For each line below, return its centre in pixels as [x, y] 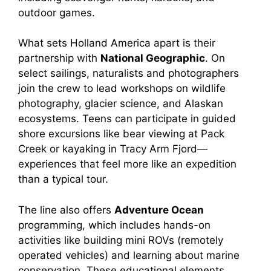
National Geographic [153, 58]
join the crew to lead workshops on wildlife [122, 89]
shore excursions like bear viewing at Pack [121, 134]
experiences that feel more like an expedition [127, 164]
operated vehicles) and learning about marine [129, 255]
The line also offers [66, 210]
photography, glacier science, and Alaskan [121, 104]
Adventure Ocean [159, 210]
